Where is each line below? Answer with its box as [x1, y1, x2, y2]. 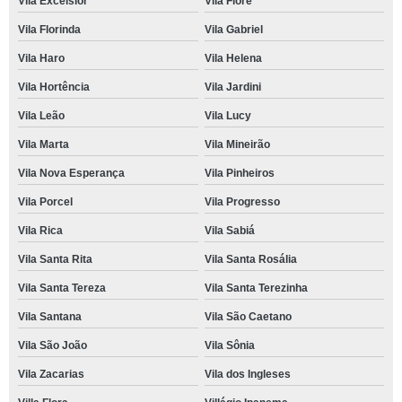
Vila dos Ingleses [204, 368, 291, 380]
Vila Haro [18, 52, 65, 65]
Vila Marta [18, 138, 69, 151]
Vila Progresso [204, 196, 280, 208]
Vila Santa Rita [18, 253, 92, 266]
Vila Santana [18, 310, 82, 323]
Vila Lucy [204, 109, 251, 122]
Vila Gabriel [204, 23, 263, 36]
